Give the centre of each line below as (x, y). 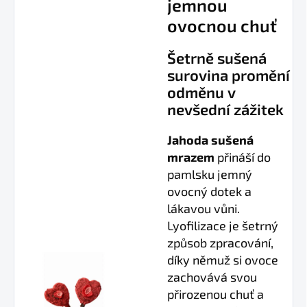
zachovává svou (212, 277)
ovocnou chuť (222, 26)
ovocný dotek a (209, 192)
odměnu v (201, 92)
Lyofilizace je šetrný (223, 226)
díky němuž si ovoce (223, 260)
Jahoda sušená (210, 140)
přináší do (243, 157)
